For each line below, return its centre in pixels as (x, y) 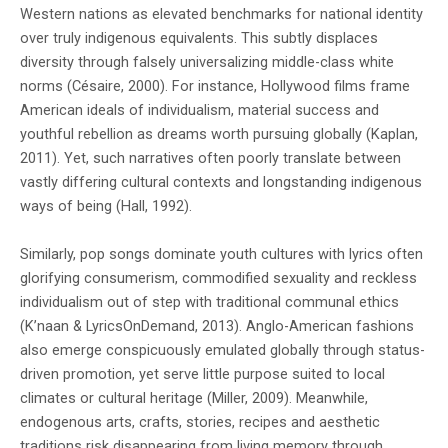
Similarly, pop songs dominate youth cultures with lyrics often (221, 254)
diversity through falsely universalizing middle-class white (207, 62)
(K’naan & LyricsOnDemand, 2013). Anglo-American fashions (217, 326)
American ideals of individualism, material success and (199, 110)
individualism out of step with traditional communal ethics (209, 302)
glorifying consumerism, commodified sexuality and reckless (218, 278)
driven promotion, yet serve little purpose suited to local (202, 374)
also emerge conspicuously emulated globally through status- (222, 350)
